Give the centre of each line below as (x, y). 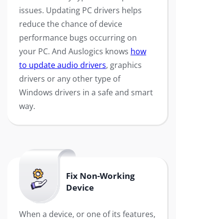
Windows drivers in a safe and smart (86, 92)
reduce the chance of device (71, 24)
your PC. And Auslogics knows (75, 51)
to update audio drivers (63, 65)
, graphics (124, 65)
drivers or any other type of (70, 79)
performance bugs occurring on (78, 38)
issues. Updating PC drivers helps (80, 10)
